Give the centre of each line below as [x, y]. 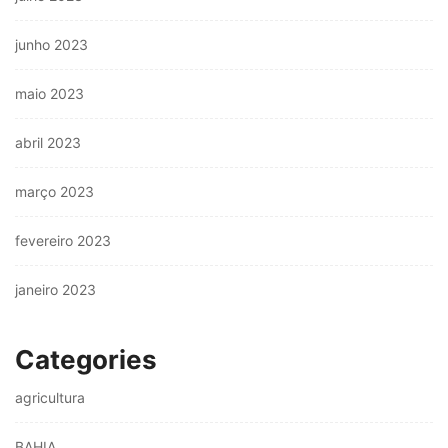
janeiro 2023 [55, 290]
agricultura [50, 398]
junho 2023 [51, 45]
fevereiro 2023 [63, 241]
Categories [86, 360]
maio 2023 [49, 94]
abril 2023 [48, 143]
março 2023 [54, 192]
